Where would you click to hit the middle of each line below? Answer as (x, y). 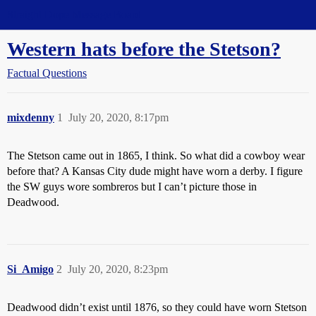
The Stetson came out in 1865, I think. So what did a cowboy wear (156, 156)
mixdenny (31, 117)
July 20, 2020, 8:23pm (118, 269)
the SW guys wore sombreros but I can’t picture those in (132, 187)
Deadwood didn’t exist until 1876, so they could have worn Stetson (157, 307)
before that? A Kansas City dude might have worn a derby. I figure (155, 171)
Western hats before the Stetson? (144, 49)
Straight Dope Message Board (74, 14)
